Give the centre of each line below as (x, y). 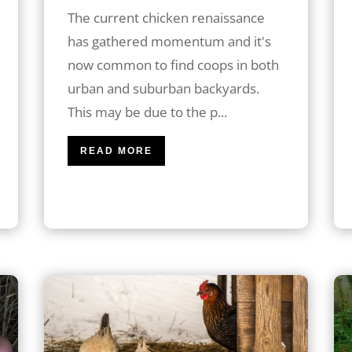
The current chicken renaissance (166, 17)
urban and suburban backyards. (163, 88)
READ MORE (116, 150)
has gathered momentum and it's (169, 41)
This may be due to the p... (147, 112)
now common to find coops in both (173, 64)
